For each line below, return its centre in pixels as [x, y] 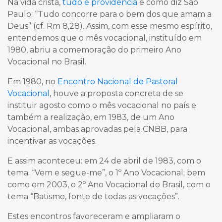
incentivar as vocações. [52, 141]
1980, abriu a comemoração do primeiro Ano [94, 50]
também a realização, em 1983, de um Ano [91, 117]
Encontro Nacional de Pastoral [118, 82]
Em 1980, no [32, 82]
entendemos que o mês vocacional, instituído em [105, 38]
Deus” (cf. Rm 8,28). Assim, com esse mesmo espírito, [110, 26]
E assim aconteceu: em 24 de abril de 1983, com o [104, 161]
